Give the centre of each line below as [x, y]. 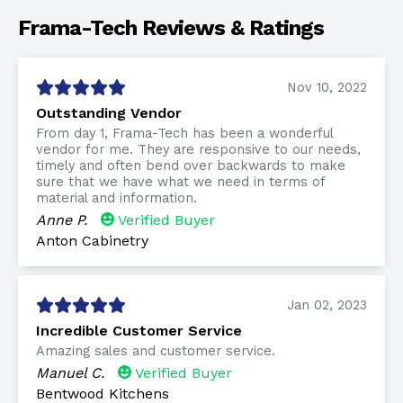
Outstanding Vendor [109, 112]
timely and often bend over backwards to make [191, 166]
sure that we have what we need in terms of [180, 182]
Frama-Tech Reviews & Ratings [171, 27]
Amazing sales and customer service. [156, 351]
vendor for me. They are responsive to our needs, [198, 149]
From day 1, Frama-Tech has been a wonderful [184, 133]
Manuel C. [70, 372]
